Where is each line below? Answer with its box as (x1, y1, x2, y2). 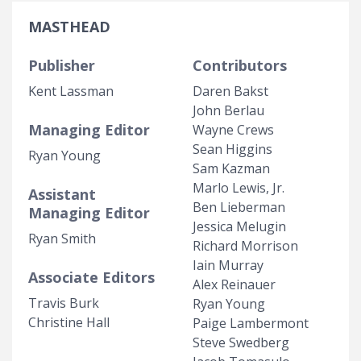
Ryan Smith (28, 229, 96, 247)
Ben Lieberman (193, 197, 285, 216)
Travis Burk (28, 293, 99, 312)
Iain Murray (193, 255, 263, 274)
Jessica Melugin (193, 217, 286, 235)
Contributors (193, 55, 287, 75)
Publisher (28, 55, 95, 75)
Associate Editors (28, 267, 155, 287)
